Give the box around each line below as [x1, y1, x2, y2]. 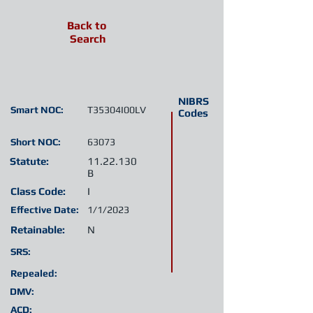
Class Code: [10, 185, 66, 197]
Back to [67, 19, 106, 32]
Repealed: [10, 268, 57, 279]
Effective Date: [10, 204, 79, 215]
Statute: [10, 155, 49, 167]
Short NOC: [10, 136, 61, 147]
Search [70, 32, 106, 45]
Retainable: [10, 224, 65, 235]
